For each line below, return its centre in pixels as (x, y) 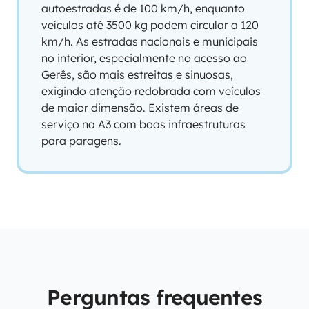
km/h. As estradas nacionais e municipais (150, 41)
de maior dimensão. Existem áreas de (140, 108)
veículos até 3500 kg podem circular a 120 (150, 25)
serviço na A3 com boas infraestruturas (143, 124)
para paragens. (81, 141)
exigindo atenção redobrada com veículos (151, 91)
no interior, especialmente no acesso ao (144, 58)
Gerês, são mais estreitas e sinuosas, (137, 74)
